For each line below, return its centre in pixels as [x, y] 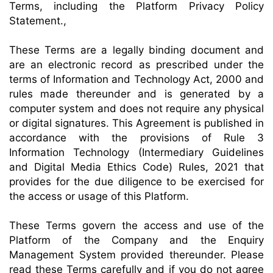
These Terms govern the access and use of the [136, 225]
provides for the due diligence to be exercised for [136, 182]
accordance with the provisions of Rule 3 [136, 138]
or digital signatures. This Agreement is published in [136, 123]
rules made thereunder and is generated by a [136, 94]
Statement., [38, 21]
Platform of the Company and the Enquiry [136, 240]
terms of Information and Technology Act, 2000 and [136, 79]
